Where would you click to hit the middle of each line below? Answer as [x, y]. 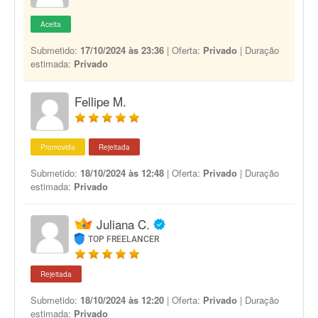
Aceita [51, 24]
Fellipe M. [100, 101]
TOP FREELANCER [124, 239]
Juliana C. [123, 224]
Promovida [58, 147]
